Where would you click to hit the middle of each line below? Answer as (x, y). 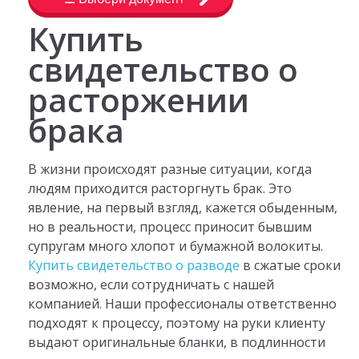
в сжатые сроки (290, 265)
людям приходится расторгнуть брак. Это (159, 188)
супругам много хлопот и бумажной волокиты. (175, 246)
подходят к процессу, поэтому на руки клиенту (176, 323)
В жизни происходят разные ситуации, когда (169, 169)
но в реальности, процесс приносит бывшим (169, 226)
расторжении (138, 100)
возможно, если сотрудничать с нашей (151, 284)
